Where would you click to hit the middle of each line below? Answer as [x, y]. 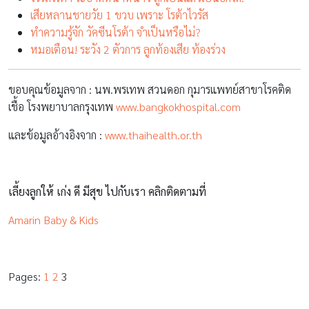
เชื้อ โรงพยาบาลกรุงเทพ [62, 107]
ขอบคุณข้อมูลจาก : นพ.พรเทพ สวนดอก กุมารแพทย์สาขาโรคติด [150, 90]
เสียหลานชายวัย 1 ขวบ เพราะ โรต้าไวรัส [119, 15]
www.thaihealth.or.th [153, 135]
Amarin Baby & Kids [53, 220]
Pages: [26, 277]
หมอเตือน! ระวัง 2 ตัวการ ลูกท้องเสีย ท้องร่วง [128, 50]
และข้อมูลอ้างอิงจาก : [57, 135]
